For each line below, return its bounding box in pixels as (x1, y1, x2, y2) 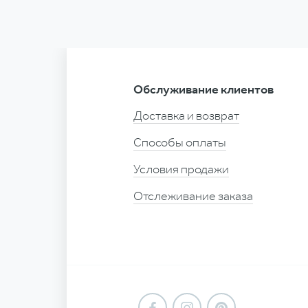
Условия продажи (133, 162, 230, 177)
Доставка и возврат (133, 108, 240, 124)
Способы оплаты (133, 135, 227, 151)
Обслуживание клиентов (133, 81, 274, 98)
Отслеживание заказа (133, 188, 254, 204)
